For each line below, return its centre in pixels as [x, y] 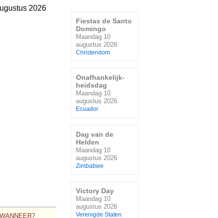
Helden [88, 142]
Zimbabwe [90, 166]
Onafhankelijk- [100, 78]
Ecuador [87, 109]
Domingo [91, 29]
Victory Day [95, 191]
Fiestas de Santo [104, 21]
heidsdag [91, 85]
